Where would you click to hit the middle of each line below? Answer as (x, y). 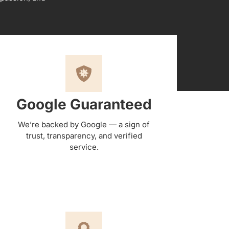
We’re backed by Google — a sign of (84, 124)
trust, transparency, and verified (84, 135)
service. (84, 147)
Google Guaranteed (84, 104)
